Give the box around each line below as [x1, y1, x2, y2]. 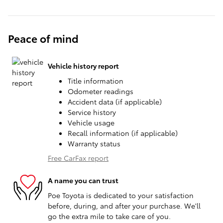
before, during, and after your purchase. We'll [48, 200, 201, 211]
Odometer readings [68, 86, 133, 96]
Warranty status [68, 138, 120, 148]
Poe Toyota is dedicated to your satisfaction [48, 190, 194, 200]
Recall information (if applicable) [68, 127, 178, 138]
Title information [68, 75, 123, 86]
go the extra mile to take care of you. [48, 211, 171, 221]
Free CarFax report [48, 152, 109, 163]
